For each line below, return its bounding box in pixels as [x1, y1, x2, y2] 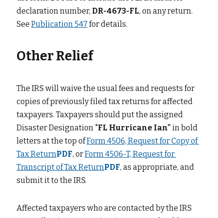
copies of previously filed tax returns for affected [17, 97, 193, 106]
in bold [172, 123, 198, 132]
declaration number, [17, 6, 91, 16]
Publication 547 [31, 19, 88, 29]
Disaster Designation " [17, 123, 98, 132]
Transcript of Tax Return [17, 163, 104, 172]
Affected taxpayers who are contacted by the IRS [17, 203, 192, 213]
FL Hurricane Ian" [98, 123, 171, 132]
